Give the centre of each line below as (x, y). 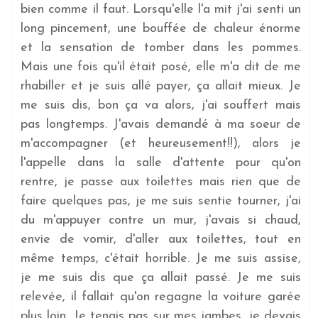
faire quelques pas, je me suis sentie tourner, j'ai (161, 201)
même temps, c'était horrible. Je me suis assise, (161, 258)
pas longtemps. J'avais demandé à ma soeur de (161, 124)
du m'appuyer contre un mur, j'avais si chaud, (161, 220)
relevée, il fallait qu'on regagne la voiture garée (161, 297)
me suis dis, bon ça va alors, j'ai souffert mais (161, 105)
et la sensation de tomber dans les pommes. (161, 48)
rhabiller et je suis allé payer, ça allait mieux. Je (161, 86)
